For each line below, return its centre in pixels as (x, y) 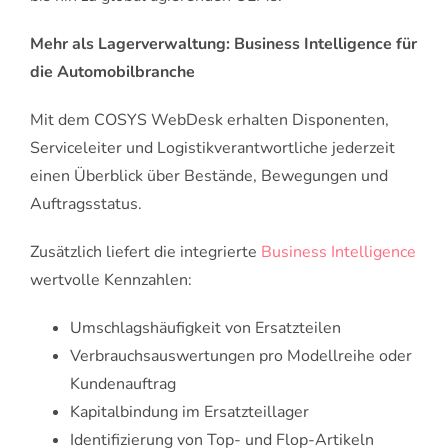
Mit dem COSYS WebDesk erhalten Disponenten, (209, 120)
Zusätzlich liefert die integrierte (145, 252)
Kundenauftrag (123, 384)
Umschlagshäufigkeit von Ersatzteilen (205, 328)
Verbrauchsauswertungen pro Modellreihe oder (241, 356)
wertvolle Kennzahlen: (111, 280)
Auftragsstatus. (86, 204)
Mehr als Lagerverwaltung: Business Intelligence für (223, 44)
